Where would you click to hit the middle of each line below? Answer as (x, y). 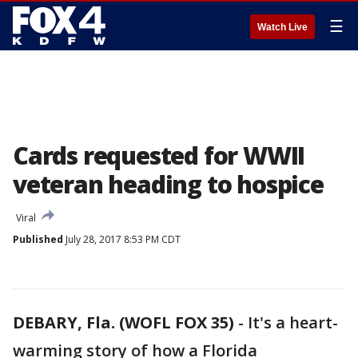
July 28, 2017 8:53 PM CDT (122, 239)
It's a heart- (293, 322)
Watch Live (282, 27)
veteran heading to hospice (168, 184)
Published (38, 239)
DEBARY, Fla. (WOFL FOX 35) (123, 322)
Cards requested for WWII (159, 155)
